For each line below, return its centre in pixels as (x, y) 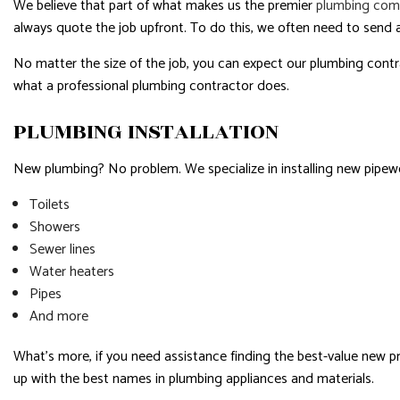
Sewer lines (62, 250)
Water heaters (71, 272)
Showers (54, 227)
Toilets (49, 205)
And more (58, 317)
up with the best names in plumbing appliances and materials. (194, 379)
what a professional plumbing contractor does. (151, 86)
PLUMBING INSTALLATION (146, 132)
